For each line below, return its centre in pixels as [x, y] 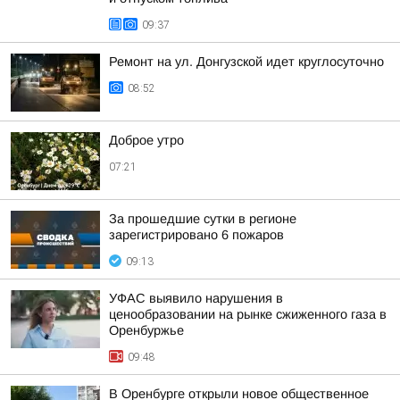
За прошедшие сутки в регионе [203, 219]
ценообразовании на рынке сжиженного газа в [248, 314]
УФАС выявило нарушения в [196, 298]
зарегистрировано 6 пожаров [196, 235]
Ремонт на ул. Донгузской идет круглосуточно [246, 62]
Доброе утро [146, 140]
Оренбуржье [146, 330]
